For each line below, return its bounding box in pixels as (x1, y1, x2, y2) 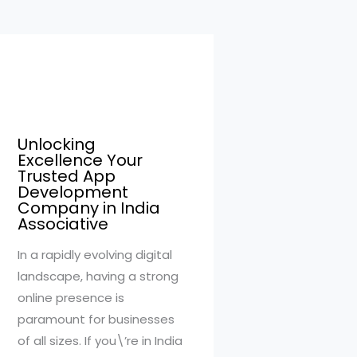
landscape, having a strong (18, 267, 178, 284)
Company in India (18, 196, 160, 219)
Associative (18, 212, 108, 235)
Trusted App (18, 164, 116, 187)
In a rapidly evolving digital (18, 245, 172, 263)
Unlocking (18, 132, 96, 155)
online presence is (18, 288, 124, 306)
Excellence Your (18, 148, 143, 171)
